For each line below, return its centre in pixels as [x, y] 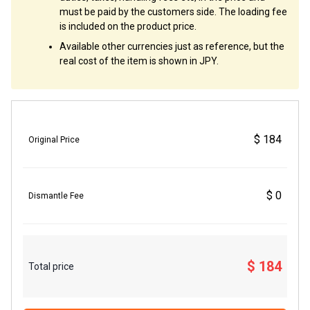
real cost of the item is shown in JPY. [139, 61]
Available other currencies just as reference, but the [172, 47]
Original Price [54, 140]
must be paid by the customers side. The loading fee [173, 12]
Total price [51, 266]
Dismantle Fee [56, 196]
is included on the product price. [128, 27]
